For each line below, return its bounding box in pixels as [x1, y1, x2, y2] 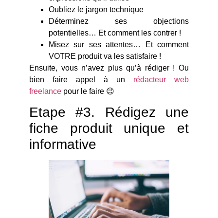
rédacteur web [133, 75, 189, 84]
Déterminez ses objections [49, 17, 189, 25]
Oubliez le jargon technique [49, 5, 144, 14]
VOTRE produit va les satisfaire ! [49, 52, 161, 60]
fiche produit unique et [29, 121, 189, 136]
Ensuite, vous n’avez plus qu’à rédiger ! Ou [29, 63, 189, 72]
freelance [29, 87, 61, 95]
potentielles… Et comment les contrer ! [49, 28, 181, 37]
